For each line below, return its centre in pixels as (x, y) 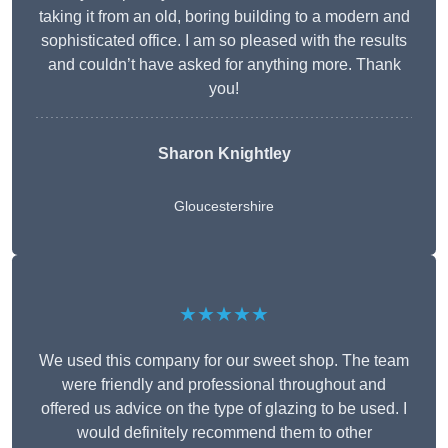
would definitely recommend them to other (224, 433)
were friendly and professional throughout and (224, 385)
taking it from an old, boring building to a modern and (224, 17)
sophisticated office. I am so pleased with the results (224, 41)
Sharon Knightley (224, 154)
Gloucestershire (224, 206)
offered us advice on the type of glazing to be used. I (224, 409)
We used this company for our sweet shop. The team (224, 361)
